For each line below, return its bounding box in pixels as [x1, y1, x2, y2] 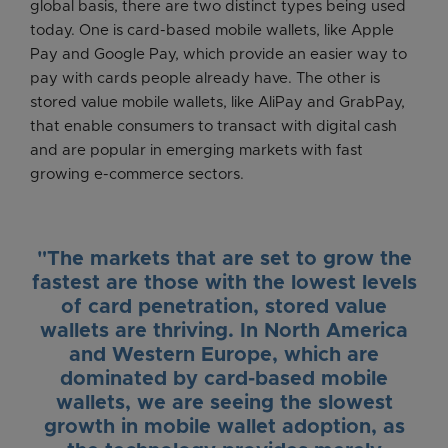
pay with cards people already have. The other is [30, 71, 380, 87]
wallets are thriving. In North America [40, 321, 408, 342]
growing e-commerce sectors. [30, 167, 244, 183]
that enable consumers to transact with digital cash [30, 119, 397, 135]
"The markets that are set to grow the [36, 249, 412, 270]
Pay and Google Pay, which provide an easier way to [30, 47, 407, 63]
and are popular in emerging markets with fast [30, 143, 363, 159]
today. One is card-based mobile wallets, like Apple [30, 23, 394, 39]
